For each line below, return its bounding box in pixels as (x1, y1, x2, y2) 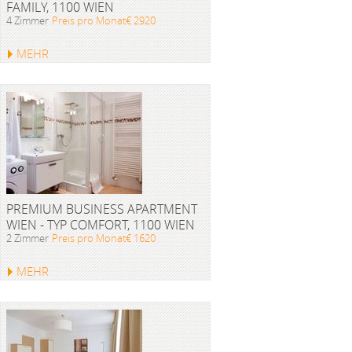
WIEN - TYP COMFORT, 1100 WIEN (6, 216, 195, 233)
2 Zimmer (6, 231, 49, 245)
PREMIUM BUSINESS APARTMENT (6, 200, 197, 218)
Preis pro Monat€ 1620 (52, 231, 156, 245)
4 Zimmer (6, 13, 49, 27)
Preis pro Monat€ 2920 (52, 13, 156, 27)
